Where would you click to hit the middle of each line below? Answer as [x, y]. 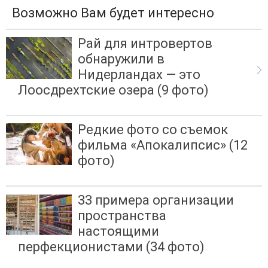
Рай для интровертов [145, 43]
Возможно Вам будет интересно [113, 13]
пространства [122, 216]
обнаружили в [121, 59]
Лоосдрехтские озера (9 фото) [113, 90]
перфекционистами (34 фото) [111, 247]
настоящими [118, 232]
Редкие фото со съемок [153, 130]
